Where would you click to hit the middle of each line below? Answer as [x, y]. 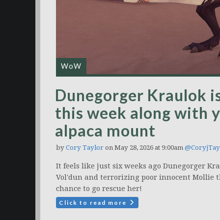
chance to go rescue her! [99, 189]
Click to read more [94, 203]
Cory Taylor [85, 148]
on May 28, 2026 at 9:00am [144, 148]
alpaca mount [105, 130]
